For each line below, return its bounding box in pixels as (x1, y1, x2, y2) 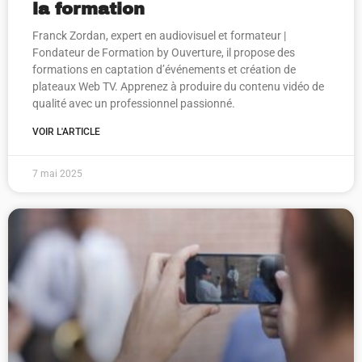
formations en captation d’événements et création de (32, 63, 296, 76)
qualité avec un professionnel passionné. (32, 97, 235, 110)
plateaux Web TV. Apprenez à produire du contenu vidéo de (32, 80, 324, 93)
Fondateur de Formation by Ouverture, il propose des (32, 46, 295, 59)
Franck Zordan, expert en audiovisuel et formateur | (32, 29, 286, 42)
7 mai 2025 (32, 168, 82, 179)
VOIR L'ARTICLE (32, 126, 100, 137)
